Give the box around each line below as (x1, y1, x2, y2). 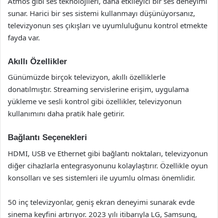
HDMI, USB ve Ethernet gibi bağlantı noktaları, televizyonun (8, 148, 208, 158)
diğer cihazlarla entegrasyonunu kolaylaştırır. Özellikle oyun (8, 160, 208, 170)
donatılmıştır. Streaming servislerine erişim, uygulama (8, 84, 189, 94)
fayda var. (8, 32, 40, 42)
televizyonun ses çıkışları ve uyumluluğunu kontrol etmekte (8, 20, 207, 30)
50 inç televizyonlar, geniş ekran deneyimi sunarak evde (8, 197, 195, 207)
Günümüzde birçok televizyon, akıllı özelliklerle (8, 72, 165, 82)
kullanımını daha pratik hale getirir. (8, 109, 125, 118)
